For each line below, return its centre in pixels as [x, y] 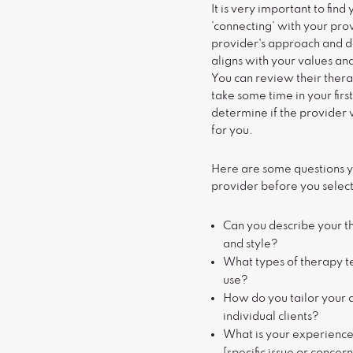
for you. [232, 131]
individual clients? [271, 317]
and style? [251, 244]
